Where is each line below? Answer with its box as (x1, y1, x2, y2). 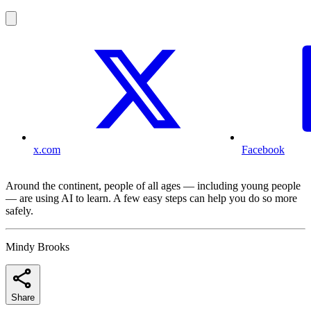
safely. (6, 205, 33, 217)
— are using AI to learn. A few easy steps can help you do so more (6, 192, 297, 205)
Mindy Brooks (6, 241, 69, 253)
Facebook (242, 144, 285, 156)
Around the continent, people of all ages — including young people (6, 180, 301, 192)
